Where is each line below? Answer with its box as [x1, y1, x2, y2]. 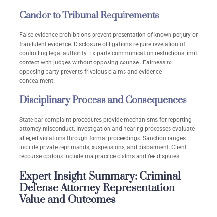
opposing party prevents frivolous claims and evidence [19, 68, 162, 76]
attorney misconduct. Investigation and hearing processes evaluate [19, 125, 195, 133]
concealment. [19, 77, 55, 85]
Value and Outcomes [19, 193, 116, 207]
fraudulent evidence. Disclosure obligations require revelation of [19, 41, 185, 48]
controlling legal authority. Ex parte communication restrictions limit [19, 50, 197, 57]
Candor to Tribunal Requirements [19, 10, 159, 22]
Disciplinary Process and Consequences [19, 94, 187, 107]
